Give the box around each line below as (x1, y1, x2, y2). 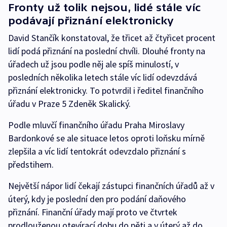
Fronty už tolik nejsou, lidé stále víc (8, 2, 201, 14)
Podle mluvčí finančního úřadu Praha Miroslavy (8, 119, 184, 131)
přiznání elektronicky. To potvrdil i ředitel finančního (8, 85, 204, 97)
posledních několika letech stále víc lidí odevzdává (8, 71, 197, 84)
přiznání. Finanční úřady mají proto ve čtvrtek (8, 206, 177, 218)
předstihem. (8, 159, 54, 171)
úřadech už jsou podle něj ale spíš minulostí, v (8, 58, 179, 70)
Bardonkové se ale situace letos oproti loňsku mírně (8, 132, 205, 144)
